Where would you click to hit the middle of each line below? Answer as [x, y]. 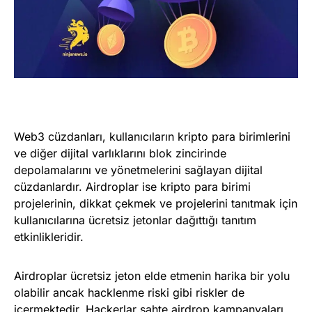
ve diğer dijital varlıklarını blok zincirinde [120, 154]
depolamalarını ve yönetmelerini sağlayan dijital [138, 170]
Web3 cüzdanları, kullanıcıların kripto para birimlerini [152, 137]
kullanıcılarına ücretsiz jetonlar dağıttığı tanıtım [135, 220]
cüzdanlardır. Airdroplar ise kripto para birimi [132, 187]
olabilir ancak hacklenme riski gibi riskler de [129, 293]
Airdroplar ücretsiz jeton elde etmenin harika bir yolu [152, 276]
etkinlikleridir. [49, 237]
